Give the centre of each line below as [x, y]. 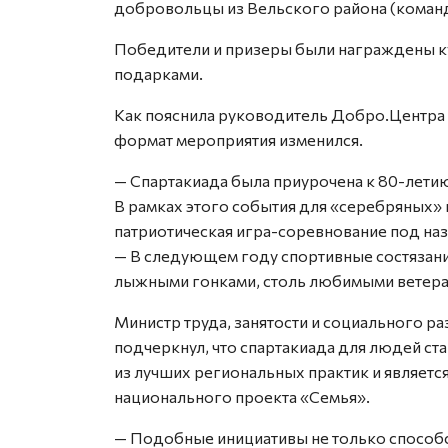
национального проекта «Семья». [242, 396]
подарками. [158, 73]
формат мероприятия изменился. [238, 139]
